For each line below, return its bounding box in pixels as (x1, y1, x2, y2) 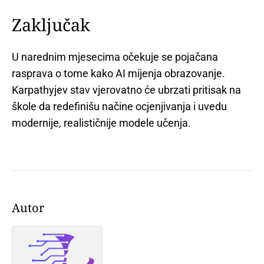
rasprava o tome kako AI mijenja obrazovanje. (12, 67, 225, 80)
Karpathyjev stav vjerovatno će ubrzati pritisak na (12, 84, 241, 97)
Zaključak (12, 13, 90, 37)
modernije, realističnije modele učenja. (12, 117, 191, 130)
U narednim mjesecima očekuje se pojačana (12, 51, 218, 64)
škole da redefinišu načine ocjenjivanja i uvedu (12, 100, 227, 113)
